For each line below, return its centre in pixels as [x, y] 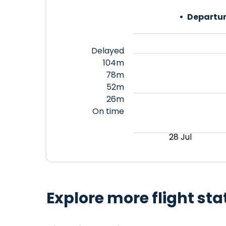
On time [108, 111]
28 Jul [181, 137]
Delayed [107, 51]
